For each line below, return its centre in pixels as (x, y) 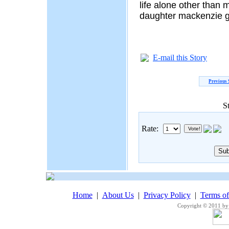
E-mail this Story (180, 58)
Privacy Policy (167, 195)
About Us (118, 195)
